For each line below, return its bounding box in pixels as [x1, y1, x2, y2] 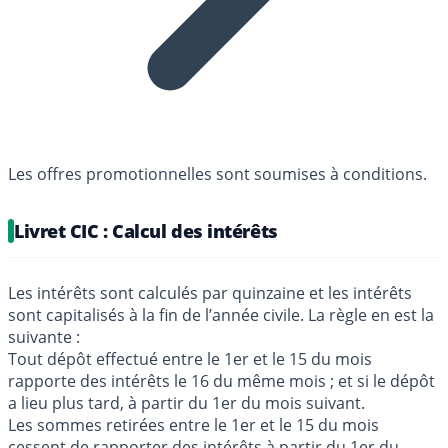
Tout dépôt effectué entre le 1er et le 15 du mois [8, 348, 372, 370]
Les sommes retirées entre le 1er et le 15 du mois [8, 414, 379, 436]
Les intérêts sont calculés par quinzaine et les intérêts [8, 282, 412, 304]
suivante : [8, 326, 80, 348]
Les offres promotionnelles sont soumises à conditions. [8, 163, 427, 185]
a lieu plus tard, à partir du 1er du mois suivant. [8, 392, 365, 414]
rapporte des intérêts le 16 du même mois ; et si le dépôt [8, 370, 435, 392]
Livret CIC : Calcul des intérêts [14, 219, 278, 243]
